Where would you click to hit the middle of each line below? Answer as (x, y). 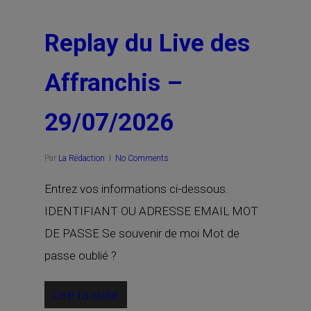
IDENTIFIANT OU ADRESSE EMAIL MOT (151, 211)
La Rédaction (82, 158)
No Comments (142, 158)
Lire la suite (86, 295)
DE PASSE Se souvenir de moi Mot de (142, 233)
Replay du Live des (147, 43)
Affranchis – (114, 83)
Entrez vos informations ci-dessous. (136, 189)
